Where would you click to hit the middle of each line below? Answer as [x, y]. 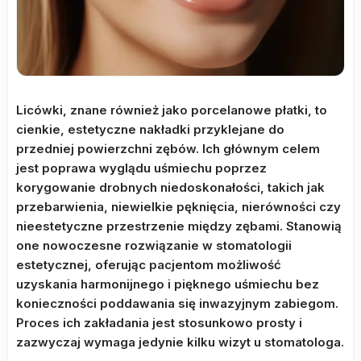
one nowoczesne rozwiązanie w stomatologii [154, 245]
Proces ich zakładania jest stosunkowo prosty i [159, 323]
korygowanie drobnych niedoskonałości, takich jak [170, 187]
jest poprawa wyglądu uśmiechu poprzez [141, 168]
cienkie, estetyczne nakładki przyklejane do [150, 129]
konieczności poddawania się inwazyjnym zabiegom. [177, 303]
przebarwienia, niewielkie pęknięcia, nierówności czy [178, 207]
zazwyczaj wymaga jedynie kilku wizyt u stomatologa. [180, 342]
